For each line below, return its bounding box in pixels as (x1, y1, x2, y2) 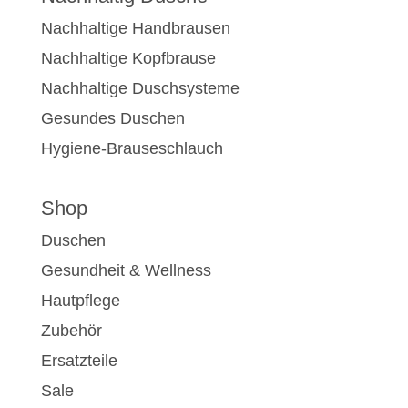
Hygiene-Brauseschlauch (40, 138, 223, 158)
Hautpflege (40, 291, 120, 310)
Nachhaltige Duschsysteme (40, 78, 240, 97)
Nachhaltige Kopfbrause (40, 48, 216, 67)
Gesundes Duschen (40, 108, 185, 127)
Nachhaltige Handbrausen (40, 18, 230, 37)
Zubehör (40, 321, 102, 340)
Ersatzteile (40, 351, 117, 370)
